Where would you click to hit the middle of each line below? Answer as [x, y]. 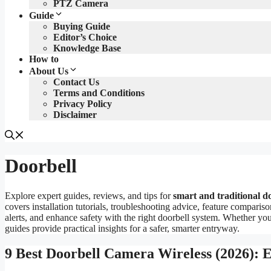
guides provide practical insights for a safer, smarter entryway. [122, 228]
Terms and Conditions [99, 93]
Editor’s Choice [85, 37]
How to [44, 59]
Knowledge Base [87, 48]
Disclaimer [75, 114]
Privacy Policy [83, 103]
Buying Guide [82, 26]
